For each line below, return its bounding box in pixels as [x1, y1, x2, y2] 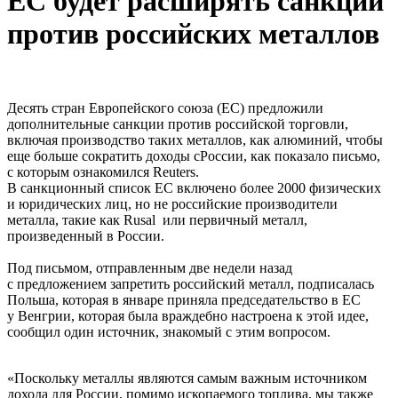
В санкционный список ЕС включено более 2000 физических [7, 179, 381, 195]
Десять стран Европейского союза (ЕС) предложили [7, 99, 323, 115]
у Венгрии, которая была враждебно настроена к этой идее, [7, 307, 369, 323]
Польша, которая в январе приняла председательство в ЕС [7, 291, 361, 307]
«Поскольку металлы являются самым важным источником [7, 370, 367, 386]
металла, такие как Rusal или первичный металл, [7, 211, 307, 227]
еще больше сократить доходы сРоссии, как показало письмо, [7, 147, 380, 163]
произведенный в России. [7, 227, 164, 243]
